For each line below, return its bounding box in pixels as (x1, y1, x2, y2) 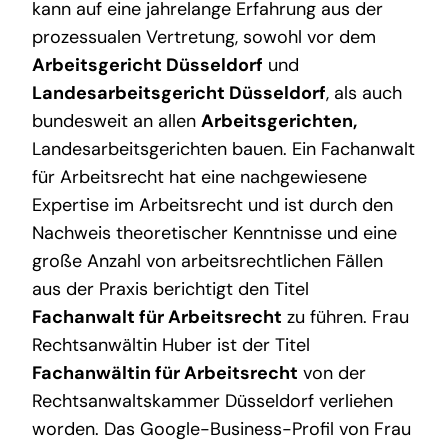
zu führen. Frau (281, 305, 409, 330)
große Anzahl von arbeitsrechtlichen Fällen (31, 249, 383, 274)
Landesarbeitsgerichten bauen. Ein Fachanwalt (31, 137, 415, 162)
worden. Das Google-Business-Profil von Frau (31, 417, 411, 442)
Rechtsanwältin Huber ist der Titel (31, 333, 310, 358)
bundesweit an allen (31, 109, 201, 134)
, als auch (325, 81, 402, 106)
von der (302, 361, 366, 386)
